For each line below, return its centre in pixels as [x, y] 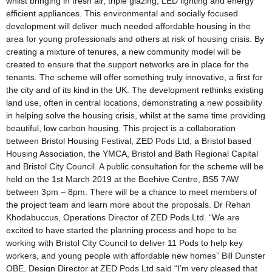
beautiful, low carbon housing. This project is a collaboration [121, 128]
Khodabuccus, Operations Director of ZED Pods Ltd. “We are [123, 217]
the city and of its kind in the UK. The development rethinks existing [135, 90]
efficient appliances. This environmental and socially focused [122, 13]
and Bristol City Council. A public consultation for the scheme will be [135, 166]
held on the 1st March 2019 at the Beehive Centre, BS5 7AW [122, 179]
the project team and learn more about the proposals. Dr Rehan [128, 204]
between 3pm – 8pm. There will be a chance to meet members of [131, 192]
